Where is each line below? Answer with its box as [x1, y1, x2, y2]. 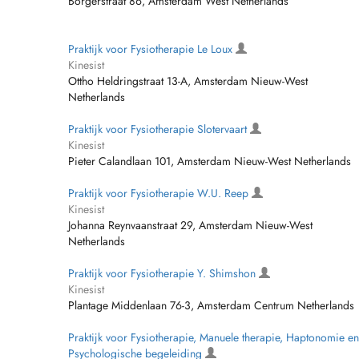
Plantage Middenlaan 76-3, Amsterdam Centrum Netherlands [68, 297, 354, 313]
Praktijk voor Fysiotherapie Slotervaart [68, 121, 250, 137]
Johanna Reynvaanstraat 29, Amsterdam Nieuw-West [68, 217, 313, 233]
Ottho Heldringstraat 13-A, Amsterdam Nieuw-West [68, 73, 308, 89]
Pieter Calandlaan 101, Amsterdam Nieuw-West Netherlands [68, 153, 351, 169]
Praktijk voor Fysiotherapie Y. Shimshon [68, 265, 259, 281]
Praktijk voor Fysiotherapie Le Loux [68, 41, 236, 57]
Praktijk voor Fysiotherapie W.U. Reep [68, 185, 252, 201]
